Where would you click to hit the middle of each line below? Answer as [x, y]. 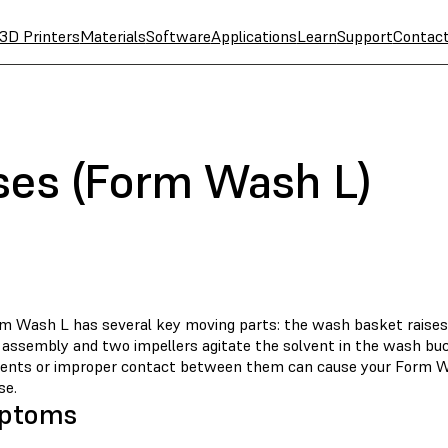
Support [364, 36]
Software [178, 36]
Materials [112, 36]
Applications [253, 36]
